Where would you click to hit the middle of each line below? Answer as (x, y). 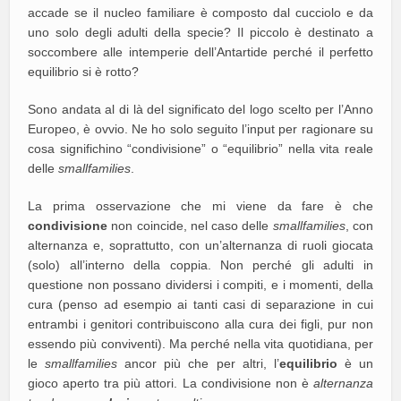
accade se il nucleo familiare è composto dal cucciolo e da (200, 12)
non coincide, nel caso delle (190, 225)
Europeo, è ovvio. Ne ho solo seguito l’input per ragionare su (200, 128)
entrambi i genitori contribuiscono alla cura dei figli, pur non (200, 324)
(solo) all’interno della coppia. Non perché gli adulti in (200, 264)
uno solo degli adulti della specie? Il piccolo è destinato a (200, 32)
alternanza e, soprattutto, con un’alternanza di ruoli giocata (200, 245)
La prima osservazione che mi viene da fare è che (200, 205)
